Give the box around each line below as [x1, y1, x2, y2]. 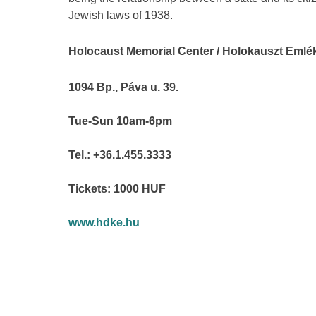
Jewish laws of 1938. [68, 9, 173, 22]
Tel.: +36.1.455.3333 [68, 149, 171, 162]
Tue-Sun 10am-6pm [68, 115, 172, 128]
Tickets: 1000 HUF [68, 183, 166, 195]
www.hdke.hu [68, 217, 140, 229]
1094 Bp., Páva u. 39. [68, 81, 178, 94]
